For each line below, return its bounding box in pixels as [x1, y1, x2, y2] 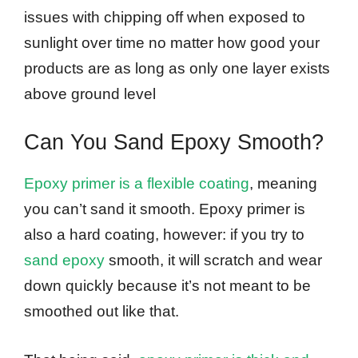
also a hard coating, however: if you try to [24, 226, 304, 244]
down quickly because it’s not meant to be [24, 277, 311, 295]
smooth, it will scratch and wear [105, 252, 322, 269]
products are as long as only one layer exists [24, 59, 330, 77]
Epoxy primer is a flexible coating [24, 175, 249, 193]
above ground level [24, 85, 156, 102]
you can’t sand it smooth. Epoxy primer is [24, 201, 305, 218]
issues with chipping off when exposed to [24, 8, 305, 26]
